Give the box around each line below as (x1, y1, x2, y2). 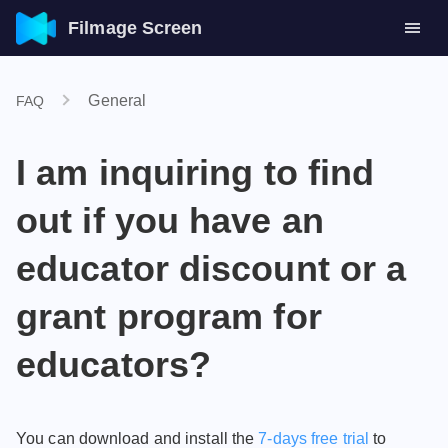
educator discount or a (16, 248, 407, 289)
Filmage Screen (68, 18, 203, 39)
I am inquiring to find (16, 152, 375, 193)
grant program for (16, 296, 322, 337)
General (88, 92, 147, 109)
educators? (16, 344, 212, 385)
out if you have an (16, 200, 324, 241)
